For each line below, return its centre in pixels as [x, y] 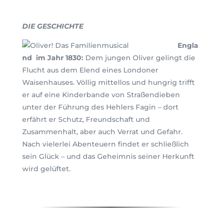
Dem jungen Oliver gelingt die [139, 57]
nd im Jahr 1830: [53, 57]
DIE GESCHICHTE [53, 26]
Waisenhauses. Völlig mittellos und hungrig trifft [108, 82]
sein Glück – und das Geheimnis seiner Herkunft [108, 156]
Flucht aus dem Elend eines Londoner [90, 70]
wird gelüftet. [46, 168]
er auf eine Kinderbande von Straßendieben [101, 94]
